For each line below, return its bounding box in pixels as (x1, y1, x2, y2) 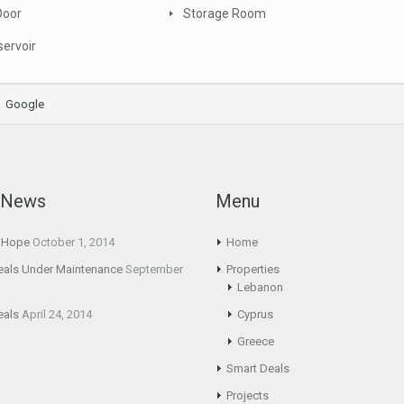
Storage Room (183, 6, 266, 21)
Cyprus (237, 308, 273, 321)
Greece (237, 335, 274, 348)
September (125, 262, 183, 276)
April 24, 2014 (22, 308, 92, 321)
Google (5, 97, 44, 111)
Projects (226, 389, 269, 402)
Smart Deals (226, 362, 289, 375)
